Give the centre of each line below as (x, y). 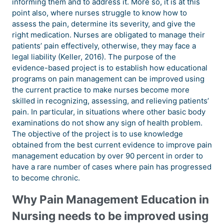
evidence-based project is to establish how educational (110, 68)
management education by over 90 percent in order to (107, 156)
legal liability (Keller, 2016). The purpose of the (94, 57)
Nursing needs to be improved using (110, 216)
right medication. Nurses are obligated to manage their (108, 35)
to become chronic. (46, 178)
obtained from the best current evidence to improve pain (112, 145)
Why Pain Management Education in (110, 199)
